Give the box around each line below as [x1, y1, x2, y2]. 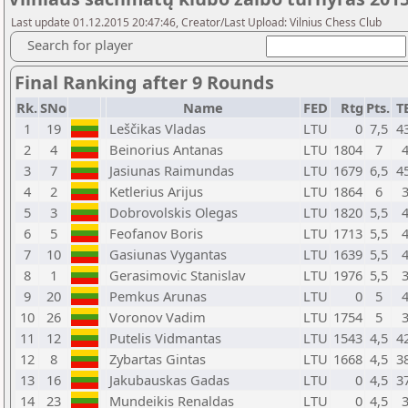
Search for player [27, 36, 133, 54]
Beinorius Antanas [109, 140, 223, 158]
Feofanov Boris [109, 224, 203, 242]
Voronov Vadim [109, 308, 206, 326]
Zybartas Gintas [109, 350, 206, 368]
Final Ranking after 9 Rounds [15, 70, 274, 95]
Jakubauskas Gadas [109, 371, 229, 389]
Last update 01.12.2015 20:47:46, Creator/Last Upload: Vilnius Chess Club [11, 15, 382, 30]
